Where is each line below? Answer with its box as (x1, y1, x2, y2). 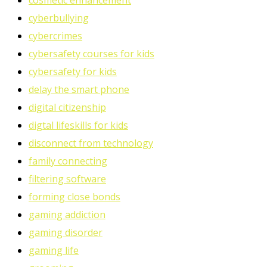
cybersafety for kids (29, 65, 117, 79)
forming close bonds (29, 190, 120, 204)
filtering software (29, 172, 106, 186)
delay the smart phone (29, 83, 129, 97)
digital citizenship (29, 101, 106, 114)
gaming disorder (29, 226, 103, 240)
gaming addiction (29, 208, 105, 222)
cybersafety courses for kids (29, 47, 154, 61)
